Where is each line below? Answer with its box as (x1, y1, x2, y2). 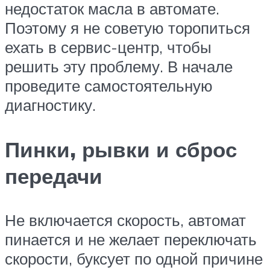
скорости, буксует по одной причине (5, 248, 263, 268)
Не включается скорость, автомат (5, 210, 246, 230)
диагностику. (5, 95, 96, 115)
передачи (5, 162, 102, 189)
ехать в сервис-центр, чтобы (5, 37, 212, 57)
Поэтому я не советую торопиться (5, 18, 250, 38)
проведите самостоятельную (5, 76, 213, 96)
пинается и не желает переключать (5, 229, 257, 249)
